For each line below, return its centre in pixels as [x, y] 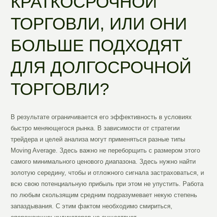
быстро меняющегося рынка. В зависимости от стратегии [95, 128]
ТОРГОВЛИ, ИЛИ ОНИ [99, 24]
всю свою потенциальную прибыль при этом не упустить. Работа [107, 184]
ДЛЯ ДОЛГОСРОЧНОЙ [101, 67]
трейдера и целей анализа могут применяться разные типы [98, 139]
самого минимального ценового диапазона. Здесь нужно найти [103, 162]
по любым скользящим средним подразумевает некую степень [104, 195]
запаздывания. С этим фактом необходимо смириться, [92, 206]
